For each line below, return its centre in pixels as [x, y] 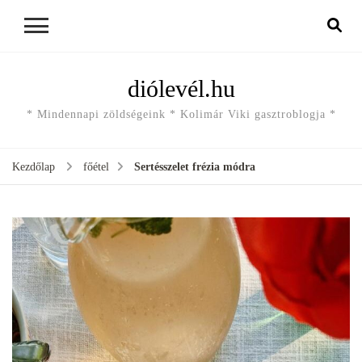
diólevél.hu [181, 88]
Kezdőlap [34, 167]
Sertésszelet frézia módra [195, 167]
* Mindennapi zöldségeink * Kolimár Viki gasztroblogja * [181, 114]
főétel [96, 167]
